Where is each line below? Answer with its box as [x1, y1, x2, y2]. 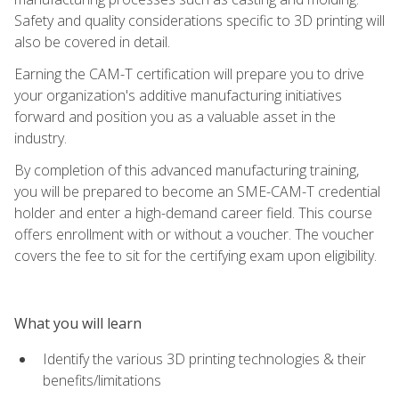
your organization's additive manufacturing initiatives [14, 85, 342, 105]
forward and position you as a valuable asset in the [14, 106, 336, 126]
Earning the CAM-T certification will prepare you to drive [14, 63, 364, 84]
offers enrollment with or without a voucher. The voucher [14, 224, 374, 244]
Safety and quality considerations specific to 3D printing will [14, 10, 385, 30]
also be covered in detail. [14, 31, 170, 52]
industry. [14, 127, 67, 148]
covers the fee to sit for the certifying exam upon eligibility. [14, 245, 377, 265]
